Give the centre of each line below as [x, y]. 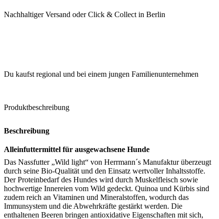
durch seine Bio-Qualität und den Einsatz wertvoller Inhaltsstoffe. [105, 171]
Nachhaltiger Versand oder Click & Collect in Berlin [85, 14]
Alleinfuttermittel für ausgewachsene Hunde [77, 149]
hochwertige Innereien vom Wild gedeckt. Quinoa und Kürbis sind [107, 188]
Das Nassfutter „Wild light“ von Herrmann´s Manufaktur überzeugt [108, 162]
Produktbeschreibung [37, 107]
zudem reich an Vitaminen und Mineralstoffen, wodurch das [96, 197]
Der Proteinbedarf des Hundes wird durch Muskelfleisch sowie [101, 180]
